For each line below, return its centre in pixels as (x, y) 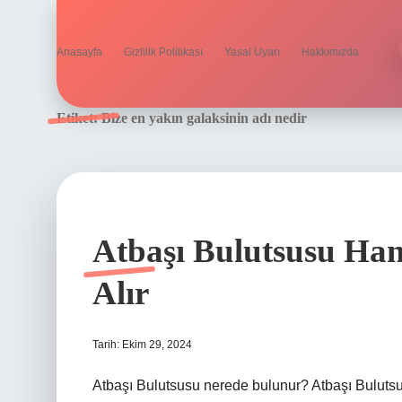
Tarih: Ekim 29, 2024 (142, 345)
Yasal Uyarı (252, 52)
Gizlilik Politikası (163, 52)
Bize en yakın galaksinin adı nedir (204, 118)
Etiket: (79, 118)
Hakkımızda (330, 52)
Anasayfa (79, 52)
